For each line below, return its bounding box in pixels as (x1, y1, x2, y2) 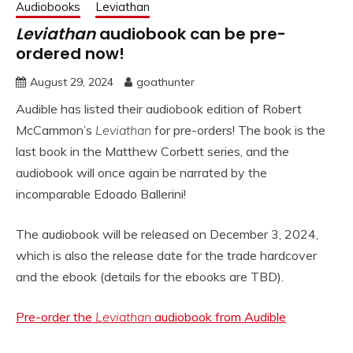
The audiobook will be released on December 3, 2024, (16, 225, 318, 242)
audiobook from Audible (151, 308, 286, 325)
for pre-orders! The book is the (151, 121, 325, 138)
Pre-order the (16, 308, 95, 325)
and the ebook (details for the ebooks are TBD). (16, 268, 284, 284)
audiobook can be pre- (95, 22, 286, 45)
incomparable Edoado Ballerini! (16, 185, 186, 202)
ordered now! (16, 42, 124, 65)
